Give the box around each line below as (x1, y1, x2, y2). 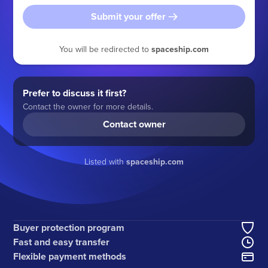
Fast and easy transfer (13, 235, 110, 249)
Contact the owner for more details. (23, 100, 154, 112)
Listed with (84, 155, 126, 167)
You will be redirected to (59, 42, 151, 55)
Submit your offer (90, 9, 166, 23)
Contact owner (102, 117, 166, 131)
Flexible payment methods (13, 249, 127, 264)
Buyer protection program (13, 221, 125, 235)
